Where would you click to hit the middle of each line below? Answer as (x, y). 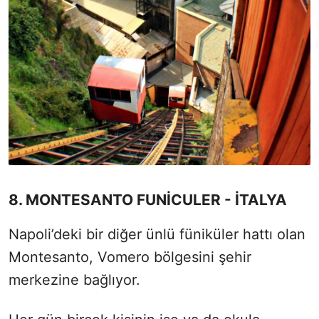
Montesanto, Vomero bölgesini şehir (130, 257)
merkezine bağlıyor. (74, 279)
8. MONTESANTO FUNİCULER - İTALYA (148, 199)
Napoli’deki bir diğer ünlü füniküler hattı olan (157, 234)
